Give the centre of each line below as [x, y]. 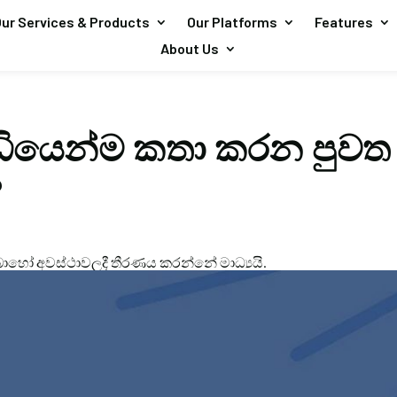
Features [343, 22]
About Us [189, 48]
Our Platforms [232, 22]
